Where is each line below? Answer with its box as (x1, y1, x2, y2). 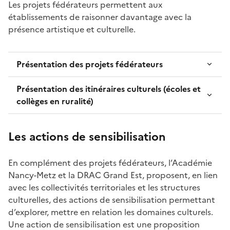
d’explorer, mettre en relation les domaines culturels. (8, 205, 213, 218)
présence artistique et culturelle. (8, 23, 136, 35)
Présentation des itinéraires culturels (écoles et (16, 82, 201, 95)
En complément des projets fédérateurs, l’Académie (8, 156, 212, 169)
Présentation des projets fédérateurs (16, 57, 163, 70)
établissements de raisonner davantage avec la (8, 10, 191, 23)
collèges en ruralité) (16, 94, 93, 107)
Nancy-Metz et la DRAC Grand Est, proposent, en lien (8, 168, 218, 181)
